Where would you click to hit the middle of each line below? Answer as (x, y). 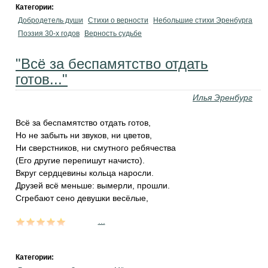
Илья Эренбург (223, 98)
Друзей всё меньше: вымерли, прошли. (93, 185)
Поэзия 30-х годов (49, 33)
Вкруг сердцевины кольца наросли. (85, 173)
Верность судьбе (113, 33)
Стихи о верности (118, 20)
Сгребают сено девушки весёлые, (82, 198)
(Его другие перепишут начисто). (80, 160)
